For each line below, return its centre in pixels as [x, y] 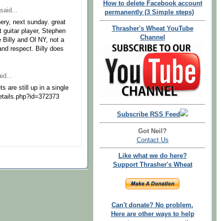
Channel [152, 37]
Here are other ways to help [152, 214]
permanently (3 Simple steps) [149, 13]
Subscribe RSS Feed [148, 114]
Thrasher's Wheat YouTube [152, 29]
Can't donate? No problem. [152, 205]
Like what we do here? [152, 156]
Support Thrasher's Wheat [152, 165]
